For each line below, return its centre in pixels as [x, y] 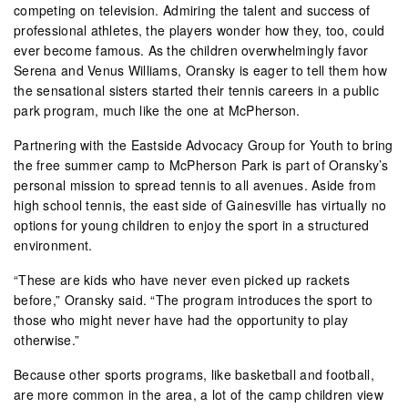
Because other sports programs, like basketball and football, [194, 374]
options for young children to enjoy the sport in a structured [192, 224]
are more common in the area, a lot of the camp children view [199, 394]
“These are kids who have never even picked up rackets [182, 279]
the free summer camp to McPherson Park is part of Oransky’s [201, 164]
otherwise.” [47, 339]
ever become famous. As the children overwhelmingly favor [191, 50]
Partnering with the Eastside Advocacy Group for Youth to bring [204, 144]
